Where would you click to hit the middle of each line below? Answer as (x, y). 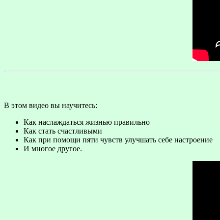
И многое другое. (53, 148)
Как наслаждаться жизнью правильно (87, 122)
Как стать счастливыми (63, 131)
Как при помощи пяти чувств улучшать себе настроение (118, 139)
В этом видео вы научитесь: (51, 105)
